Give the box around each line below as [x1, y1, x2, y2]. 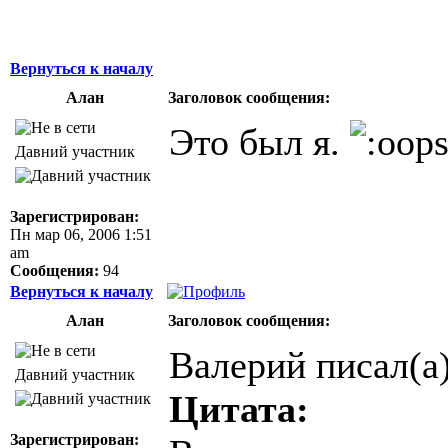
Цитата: [169, 387, 309, 430]
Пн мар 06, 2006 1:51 [10, 225, 152, 243]
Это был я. [169, 120, 350, 163]
